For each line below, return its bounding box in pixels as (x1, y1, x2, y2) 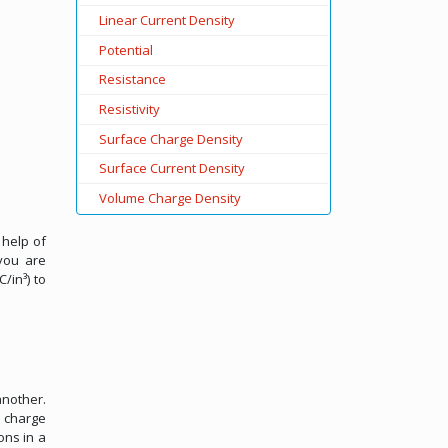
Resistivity (98, 99, 160, 118)
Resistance (98, 70, 166, 89)
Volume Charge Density (98, 188, 241, 207)
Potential (98, 40, 153, 59)
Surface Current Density (98, 159, 245, 178)
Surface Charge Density (98, 129, 243, 148)
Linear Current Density (98, 11, 235, 30)
